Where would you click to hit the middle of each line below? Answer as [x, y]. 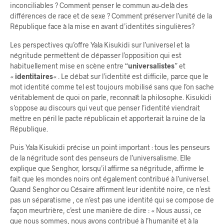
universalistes [151, 65]
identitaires [34, 76]
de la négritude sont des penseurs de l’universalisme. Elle [100, 157]
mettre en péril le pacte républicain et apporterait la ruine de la [107, 118]
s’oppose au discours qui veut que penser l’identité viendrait [105, 107]
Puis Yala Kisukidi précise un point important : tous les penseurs [110, 147]
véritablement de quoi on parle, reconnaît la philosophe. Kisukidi [111, 97]
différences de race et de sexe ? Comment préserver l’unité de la [111, 15]
